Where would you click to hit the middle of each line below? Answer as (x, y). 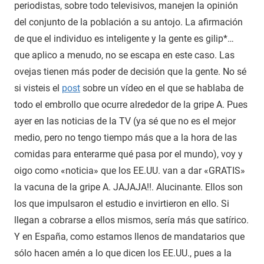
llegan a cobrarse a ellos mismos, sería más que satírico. (131, 220)
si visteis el (38, 88)
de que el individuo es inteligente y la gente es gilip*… (124, 38)
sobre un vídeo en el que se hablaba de (162, 88)
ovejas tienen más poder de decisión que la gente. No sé (130, 71)
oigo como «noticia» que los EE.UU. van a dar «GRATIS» (130, 170)
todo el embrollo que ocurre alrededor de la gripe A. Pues (131, 104)
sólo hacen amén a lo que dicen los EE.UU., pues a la (123, 253)
